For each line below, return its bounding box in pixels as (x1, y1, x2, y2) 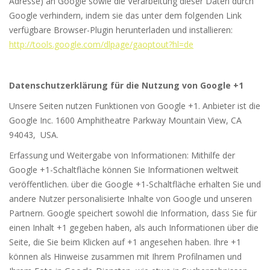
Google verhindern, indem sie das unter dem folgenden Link (9, 10, 242, 22)
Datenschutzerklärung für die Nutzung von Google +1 (9, 80, 243, 92)
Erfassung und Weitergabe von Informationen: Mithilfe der (9, 149, 235, 162)
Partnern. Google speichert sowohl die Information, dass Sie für (9, 207, 257, 219)
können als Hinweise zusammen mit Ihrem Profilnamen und (9, 251, 242, 263)
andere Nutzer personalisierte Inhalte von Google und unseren (9, 193, 252, 205)
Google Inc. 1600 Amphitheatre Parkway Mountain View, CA (9, 115, 242, 127)
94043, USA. (9, 129, 58, 141)
